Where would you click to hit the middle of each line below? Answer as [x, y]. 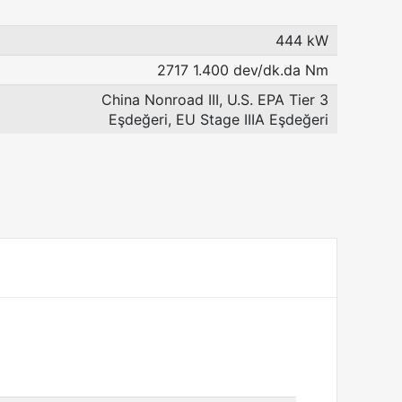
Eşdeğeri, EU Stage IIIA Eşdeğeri [218, 119]
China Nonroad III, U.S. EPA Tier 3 [215, 100]
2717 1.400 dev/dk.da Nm [243, 70]
